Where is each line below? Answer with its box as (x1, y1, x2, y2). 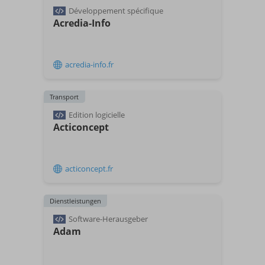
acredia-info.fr (65, 59, 114, 70)
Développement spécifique (69, 5, 163, 16)
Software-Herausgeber (69, 214, 148, 224)
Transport (50, 92, 79, 101)
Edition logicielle (69, 109, 125, 120)
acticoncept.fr (65, 163, 113, 174)
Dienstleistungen (50, 196, 101, 205)
